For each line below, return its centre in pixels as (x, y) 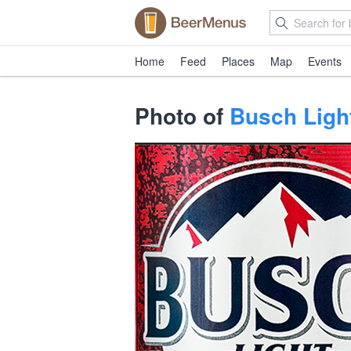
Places (238, 61)
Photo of (182, 116)
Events (325, 61)
